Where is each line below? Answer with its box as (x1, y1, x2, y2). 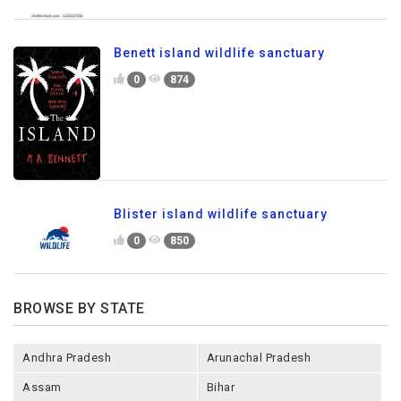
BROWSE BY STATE (13, 300, 145, 318)
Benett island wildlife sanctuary (114, 46, 325, 61)
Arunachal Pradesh (206, 351, 311, 365)
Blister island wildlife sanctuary (114, 207, 328, 222)
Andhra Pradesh (22, 351, 111, 365)
